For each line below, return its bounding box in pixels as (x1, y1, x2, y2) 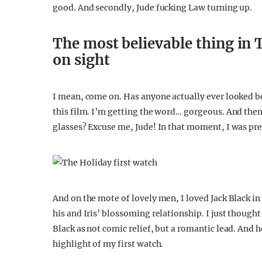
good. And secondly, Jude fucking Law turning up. (53, 2, 253, 13)
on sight (53, 51, 110, 69)
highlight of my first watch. (53, 239, 164, 249)
